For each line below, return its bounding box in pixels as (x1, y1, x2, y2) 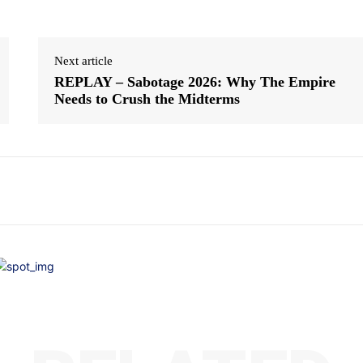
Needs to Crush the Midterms (54, 91, 241, 108)
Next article (54, 54, 113, 68)
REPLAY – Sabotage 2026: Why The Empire (54, 74, 336, 91)
